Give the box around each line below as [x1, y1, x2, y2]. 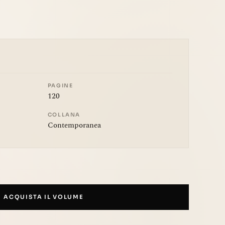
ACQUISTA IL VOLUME [4, 193, 84, 200]
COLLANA [47, 111, 80, 118]
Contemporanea [47, 119, 101, 131]
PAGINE [47, 82, 73, 89]
